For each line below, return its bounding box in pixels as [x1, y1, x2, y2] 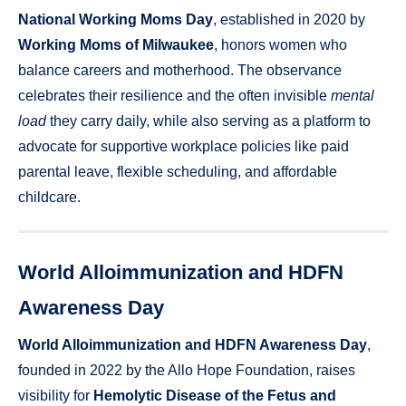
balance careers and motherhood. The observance [18, 63, 342, 79]
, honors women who [214, 37, 347, 53]
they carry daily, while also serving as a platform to [46, 113, 371, 130]
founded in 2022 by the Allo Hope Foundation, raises [18, 362, 355, 379]
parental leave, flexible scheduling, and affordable [18, 164, 337, 180]
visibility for [18, 388, 93, 404]
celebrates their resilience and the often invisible [18, 88, 331, 104]
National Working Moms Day [18, 12, 213, 28]
